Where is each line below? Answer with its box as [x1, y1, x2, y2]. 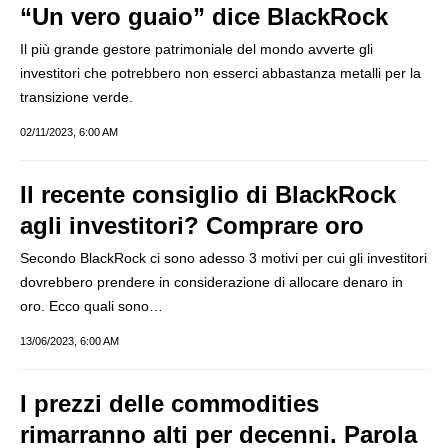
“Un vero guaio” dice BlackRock [20, 3, 388, 30]
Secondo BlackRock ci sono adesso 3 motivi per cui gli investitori [20, 250, 427, 266]
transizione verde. [20, 89, 133, 105]
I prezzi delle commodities [20, 390, 319, 417]
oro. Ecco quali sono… [20, 298, 163, 314]
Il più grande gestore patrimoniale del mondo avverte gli [20, 41, 373, 57]
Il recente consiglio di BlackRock [20, 181, 396, 208]
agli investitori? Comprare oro [20, 212, 364, 239]
